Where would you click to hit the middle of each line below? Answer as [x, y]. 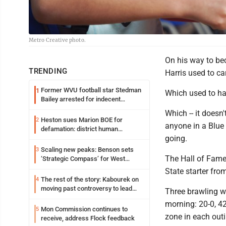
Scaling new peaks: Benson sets [87, 150]
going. [176, 139]
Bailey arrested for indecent [81, 99]
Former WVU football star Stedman [91, 90]
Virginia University [67, 168]
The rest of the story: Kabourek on [90, 180]
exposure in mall [65, 108]
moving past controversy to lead [87, 189]
